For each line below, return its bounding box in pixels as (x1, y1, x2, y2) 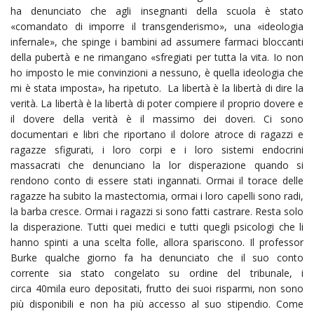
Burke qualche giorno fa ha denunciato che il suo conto (11, 250, 303, 264)
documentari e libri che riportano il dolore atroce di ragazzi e (11, 127, 303, 141)
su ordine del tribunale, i (169, 266, 303, 280)
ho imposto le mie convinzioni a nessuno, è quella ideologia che (11, 65, 303, 79)
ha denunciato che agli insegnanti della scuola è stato (11, 4, 303, 18)
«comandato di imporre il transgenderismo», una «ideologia (11, 19, 303, 33)
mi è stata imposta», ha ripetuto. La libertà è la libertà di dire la (11, 81, 303, 95)
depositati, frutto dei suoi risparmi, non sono (94, 281, 304, 295)
